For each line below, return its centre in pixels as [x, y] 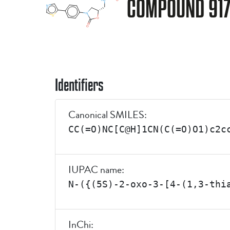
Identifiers [79, 84]
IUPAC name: [96, 170]
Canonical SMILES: [108, 115]
